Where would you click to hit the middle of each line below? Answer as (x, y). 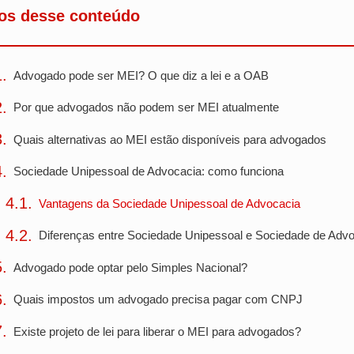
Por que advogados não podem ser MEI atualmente (146, 107)
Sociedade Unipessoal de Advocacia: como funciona (149, 171)
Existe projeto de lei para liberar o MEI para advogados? (157, 331)
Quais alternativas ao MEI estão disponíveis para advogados (170, 139)
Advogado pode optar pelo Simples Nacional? (130, 267)
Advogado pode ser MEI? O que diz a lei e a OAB (141, 75)
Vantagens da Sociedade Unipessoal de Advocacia (169, 203)
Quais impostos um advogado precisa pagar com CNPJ (158, 299)
